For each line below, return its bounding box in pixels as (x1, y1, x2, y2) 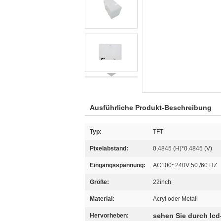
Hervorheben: (90, 212, 129, 219)
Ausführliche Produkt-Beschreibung (90, 104, 212, 111)
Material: (90, 195, 114, 202)
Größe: (90, 179, 109, 185)
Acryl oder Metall (153, 195, 198, 202)
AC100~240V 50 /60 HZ (153, 162, 217, 169)
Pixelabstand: (90, 145, 128, 152)
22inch (153, 179, 171, 185)
